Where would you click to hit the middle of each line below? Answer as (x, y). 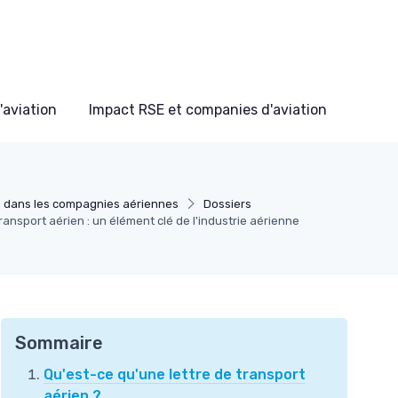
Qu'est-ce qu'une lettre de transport (175, 374)
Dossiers (227, 203)
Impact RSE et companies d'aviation (208, 109)
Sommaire (59, 342)
